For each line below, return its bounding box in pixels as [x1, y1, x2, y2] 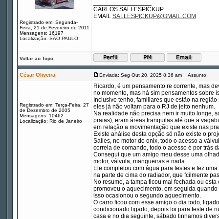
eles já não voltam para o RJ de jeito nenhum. [93, 103, 215, 110]
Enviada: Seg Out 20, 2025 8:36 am [99, 72, 182, 78]
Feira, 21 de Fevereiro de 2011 [20, 25, 89, 30]
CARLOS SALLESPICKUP [93, 6, 164, 13]
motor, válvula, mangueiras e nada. [93, 158, 186, 165]
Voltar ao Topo [20, 56, 53, 61]
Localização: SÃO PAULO [20, 36, 78, 41]
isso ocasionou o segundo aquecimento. [93, 192, 201, 199]
